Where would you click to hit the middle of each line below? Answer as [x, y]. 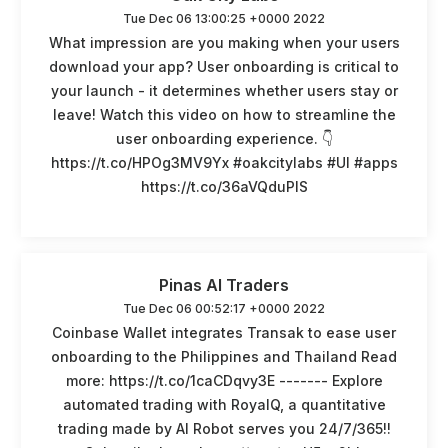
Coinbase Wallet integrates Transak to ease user [224, 332]
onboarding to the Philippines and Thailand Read [224, 356]
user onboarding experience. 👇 [224, 138]
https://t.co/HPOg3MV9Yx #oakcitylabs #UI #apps [224, 162]
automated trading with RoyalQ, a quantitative [224, 404]
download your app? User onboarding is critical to [224, 66]
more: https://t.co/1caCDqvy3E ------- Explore [224, 380]
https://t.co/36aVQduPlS [224, 186]
